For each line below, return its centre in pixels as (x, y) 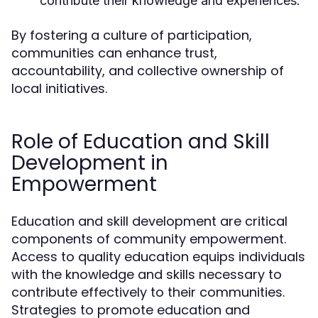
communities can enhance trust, (114, 53)
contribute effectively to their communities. (148, 292)
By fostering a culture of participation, (132, 35)
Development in (90, 163)
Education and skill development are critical (149, 221)
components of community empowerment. (149, 239)
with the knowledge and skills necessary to (147, 274)
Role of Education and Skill (141, 142)
